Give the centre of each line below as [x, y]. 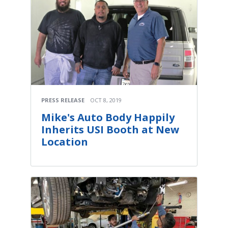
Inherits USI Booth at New [110, 129]
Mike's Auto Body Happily [108, 117]
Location [65, 141]
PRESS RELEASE [63, 100]
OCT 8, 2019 [106, 100]
